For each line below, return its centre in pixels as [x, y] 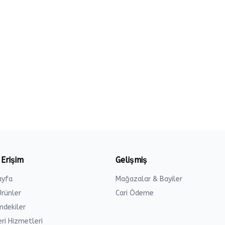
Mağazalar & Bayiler [149, 179]
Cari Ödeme [135, 193]
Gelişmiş [131, 160]
